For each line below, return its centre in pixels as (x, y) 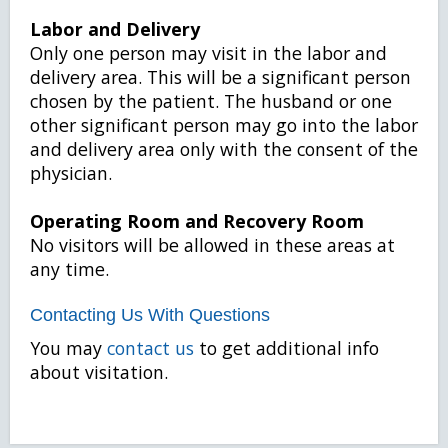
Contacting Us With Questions (150, 315)
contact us (150, 348)
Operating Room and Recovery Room (197, 221)
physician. (71, 173)
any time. (69, 269)
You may (68, 348)
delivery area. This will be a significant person (220, 77)
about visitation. (99, 372)
